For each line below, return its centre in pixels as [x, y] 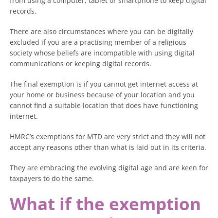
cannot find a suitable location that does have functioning [104, 105]
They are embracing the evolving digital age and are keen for [109, 168]
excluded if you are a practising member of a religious [98, 42]
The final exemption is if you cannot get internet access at [104, 84]
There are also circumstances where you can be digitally [101, 31]
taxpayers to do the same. [52, 178]
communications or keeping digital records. [81, 64]
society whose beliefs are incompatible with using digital [102, 53]
